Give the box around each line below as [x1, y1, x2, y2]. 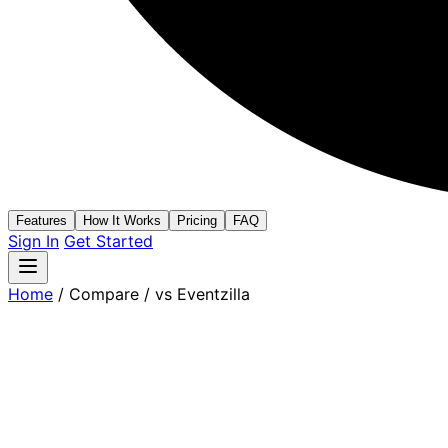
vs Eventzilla [155, 284, 250, 304]
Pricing [177, 213, 217, 228]
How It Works [83, 213, 161, 228]
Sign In [8, 231, 59, 251]
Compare [69, 284, 139, 304]
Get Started [64, 231, 153, 251]
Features [16, 213, 67, 228]
